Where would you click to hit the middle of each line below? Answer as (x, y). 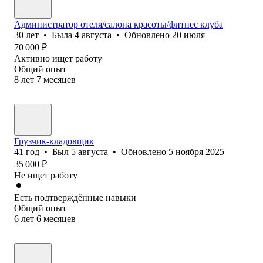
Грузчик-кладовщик (54, 141)
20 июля (188, 35)
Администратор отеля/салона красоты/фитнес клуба (119, 24)
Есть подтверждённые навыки (75, 197)
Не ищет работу (46, 175)
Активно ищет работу (58, 58)
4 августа (93, 35)
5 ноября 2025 (196, 151)
